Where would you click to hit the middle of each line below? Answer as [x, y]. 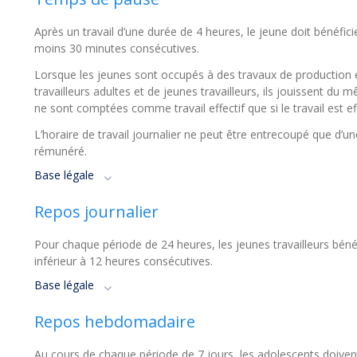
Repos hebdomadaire [115, 322]
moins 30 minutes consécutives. [117, 48]
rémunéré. [61, 151]
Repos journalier [96, 212]
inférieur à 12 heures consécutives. [124, 261]
